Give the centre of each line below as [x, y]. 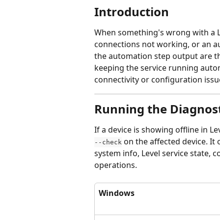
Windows [117, 193]
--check [108, 142]
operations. [116, 165]
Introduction [132, 12]
